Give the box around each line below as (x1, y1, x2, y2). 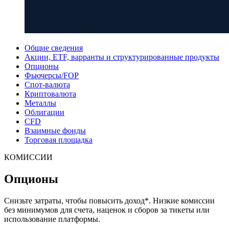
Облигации (25, 108, 64, 117)
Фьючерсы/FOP (25, 71, 79, 80)
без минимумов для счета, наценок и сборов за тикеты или (4, 205, 210, 214)
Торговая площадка (25, 135, 93, 144)
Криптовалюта (25, 89, 76, 98)
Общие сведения (25, 43, 83, 52)
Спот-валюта (25, 80, 70, 89)
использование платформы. (4, 214, 100, 223)
